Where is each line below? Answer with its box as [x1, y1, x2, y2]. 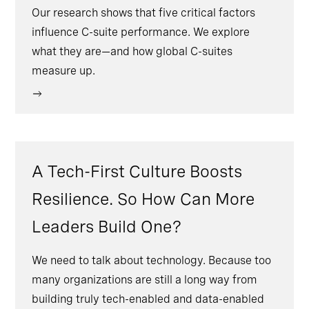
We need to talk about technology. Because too [32, 254, 272, 268]
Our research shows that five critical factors [32, 6, 256, 20]
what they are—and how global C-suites [32, 45, 233, 59]
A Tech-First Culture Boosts [32, 161, 243, 182]
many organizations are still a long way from [32, 273, 258, 287]
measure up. [32, 64, 96, 78]
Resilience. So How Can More [32, 189, 255, 210]
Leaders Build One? [32, 217, 185, 237]
